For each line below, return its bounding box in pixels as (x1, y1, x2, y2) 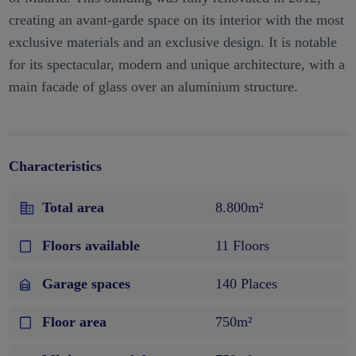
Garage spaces (41, 276, 130, 292)
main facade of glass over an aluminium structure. (8, 79, 298, 95)
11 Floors (215, 238, 269, 254)
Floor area (41, 314, 106, 331)
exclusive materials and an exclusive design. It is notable (8, 34, 337, 51)
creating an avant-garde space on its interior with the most (8, 12, 344, 29)
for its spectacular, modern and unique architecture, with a (8, 56, 345, 73)
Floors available (41, 238, 140, 254)
